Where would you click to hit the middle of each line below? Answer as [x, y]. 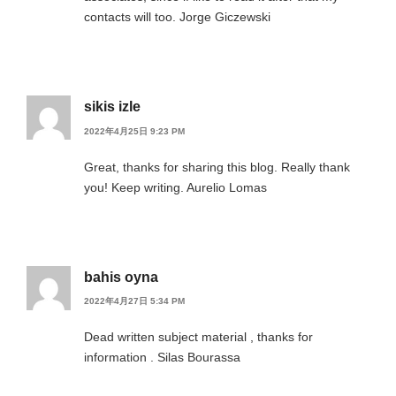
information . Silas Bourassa [162, 358]
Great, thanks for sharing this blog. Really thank [217, 167]
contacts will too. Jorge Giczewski [177, 17]
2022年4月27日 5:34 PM [134, 301]
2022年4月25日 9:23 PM [134, 131]
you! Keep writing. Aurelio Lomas [175, 187]
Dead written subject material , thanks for [198, 337]
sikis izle [112, 107]
